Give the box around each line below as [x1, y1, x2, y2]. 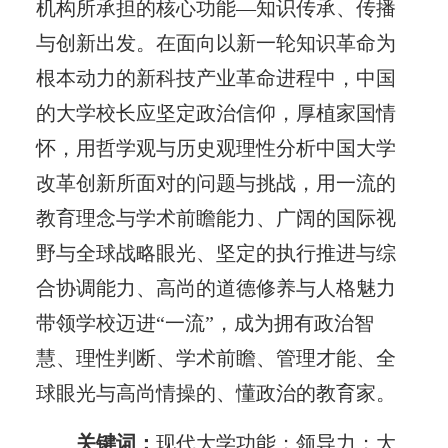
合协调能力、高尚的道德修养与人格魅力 [35, 276, 396, 299]
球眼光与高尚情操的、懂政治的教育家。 [35, 381, 396, 404]
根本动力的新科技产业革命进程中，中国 [35, 66, 396, 89]
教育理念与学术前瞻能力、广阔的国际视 [35, 206, 396, 229]
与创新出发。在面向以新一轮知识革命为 [35, 31, 396, 54]
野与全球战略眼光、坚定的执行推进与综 [35, 241, 396, 264]
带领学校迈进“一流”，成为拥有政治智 [35, 311, 374, 334]
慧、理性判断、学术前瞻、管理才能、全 [35, 346, 396, 369]
